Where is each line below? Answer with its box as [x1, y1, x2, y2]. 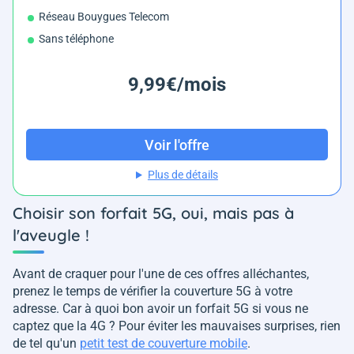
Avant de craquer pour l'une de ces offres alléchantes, [13, 266, 309, 282]
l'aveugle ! [13, 225, 89, 246]
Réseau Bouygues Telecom [39, 10, 169, 24]
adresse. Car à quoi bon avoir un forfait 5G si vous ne [13, 301, 308, 317]
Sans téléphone [39, 32, 114, 46]
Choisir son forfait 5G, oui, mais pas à [13, 203, 294, 224]
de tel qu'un [13, 336, 80, 352]
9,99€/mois [128, 73, 226, 96]
